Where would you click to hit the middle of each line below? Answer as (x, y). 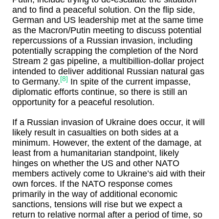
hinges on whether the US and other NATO (96, 164)
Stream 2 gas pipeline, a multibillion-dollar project (108, 61)
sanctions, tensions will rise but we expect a (97, 205)
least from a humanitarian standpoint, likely (96, 153)
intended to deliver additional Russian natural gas (108, 72)
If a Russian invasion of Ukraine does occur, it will (109, 122)
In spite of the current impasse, (129, 82)
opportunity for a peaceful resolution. (83, 102)
